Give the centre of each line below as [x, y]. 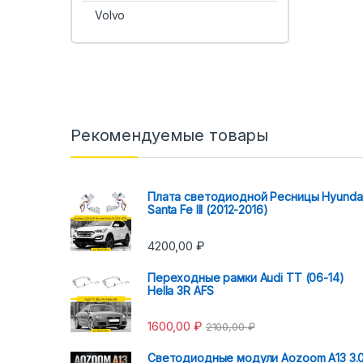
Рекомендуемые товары [170, 136]
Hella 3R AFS [181, 290]
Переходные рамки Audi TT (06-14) [246, 277]
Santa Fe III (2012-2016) [208, 210]
